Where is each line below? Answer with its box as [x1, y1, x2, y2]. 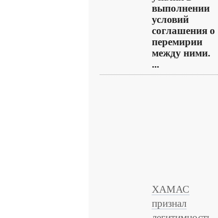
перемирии [152, 36, 202, 47]
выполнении [152, 3, 210, 14]
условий [152, 14, 189, 25]
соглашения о [152, 25, 215, 36]
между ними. [152, 48, 210, 58]
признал [152, 198, 186, 209]
